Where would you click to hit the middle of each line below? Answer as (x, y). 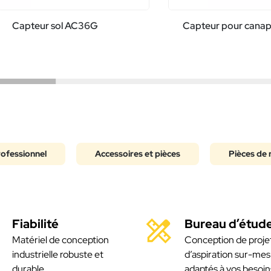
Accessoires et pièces (138, 153)
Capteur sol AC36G (55, 25)
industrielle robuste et (58, 254)
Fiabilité (35, 224)
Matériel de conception (60, 240)
